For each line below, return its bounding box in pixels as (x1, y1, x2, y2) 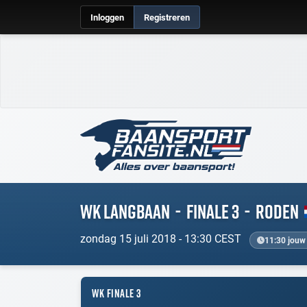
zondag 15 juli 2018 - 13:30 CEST (80, 231, 244, 246)
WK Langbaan (80, 198, 170, 225)
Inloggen (90, 11, 124, 23)
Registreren (144, 11, 190, 23)
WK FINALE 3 (92, 286, 141, 302)
